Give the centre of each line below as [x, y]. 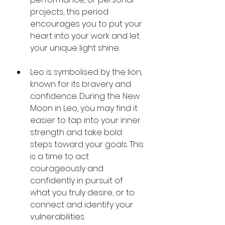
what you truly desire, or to [83, 192]
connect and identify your [83, 204]
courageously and [68, 168]
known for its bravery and [82, 84]
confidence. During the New [86, 96]
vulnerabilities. [58, 216]
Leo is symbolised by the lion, [87, 72]
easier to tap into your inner [86, 120]
